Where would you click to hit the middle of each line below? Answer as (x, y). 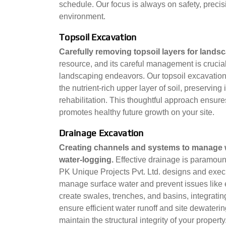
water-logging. (87, 160)
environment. (82, 16)
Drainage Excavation (101, 133)
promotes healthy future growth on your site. (137, 112)
